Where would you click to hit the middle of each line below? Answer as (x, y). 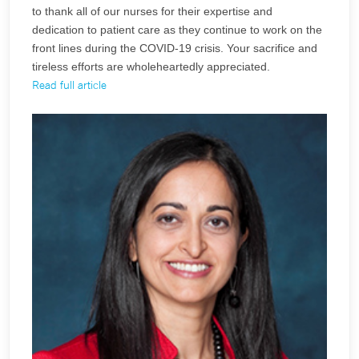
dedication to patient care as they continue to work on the (177, 30)
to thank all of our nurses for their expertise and (152, 11)
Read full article (69, 85)
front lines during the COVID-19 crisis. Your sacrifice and (175, 48)
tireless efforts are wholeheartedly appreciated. (151, 67)
